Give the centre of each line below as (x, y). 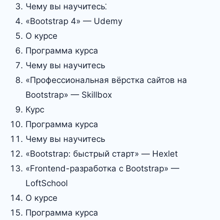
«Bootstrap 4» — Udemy (74, 21)
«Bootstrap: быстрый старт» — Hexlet (102, 154)
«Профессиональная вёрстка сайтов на (106, 80)
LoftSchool (47, 183)
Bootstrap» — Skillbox (69, 95)
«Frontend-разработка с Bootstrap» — (102, 168)
